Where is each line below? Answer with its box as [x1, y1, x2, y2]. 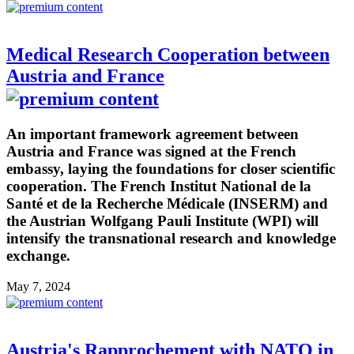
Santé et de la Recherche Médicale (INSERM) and [6, 195, 328, 213]
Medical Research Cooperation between [6, 44, 330, 66]
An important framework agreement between [6, 126, 299, 143]
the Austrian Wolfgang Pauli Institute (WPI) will [6, 213, 318, 230]
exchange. [6, 247, 70, 265]
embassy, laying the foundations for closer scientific [6, 160, 335, 178]
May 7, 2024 [6, 279, 70, 293]
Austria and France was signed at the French [6, 143, 296, 160]
